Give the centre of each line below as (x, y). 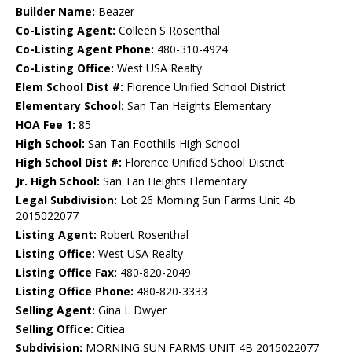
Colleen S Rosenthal (168, 31)
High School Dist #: (69, 163)
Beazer (115, 12)
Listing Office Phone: (75, 291)
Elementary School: (70, 106)
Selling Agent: (55, 310)
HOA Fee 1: (46, 125)
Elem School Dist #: (70, 87)
